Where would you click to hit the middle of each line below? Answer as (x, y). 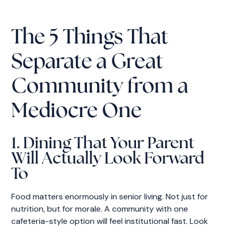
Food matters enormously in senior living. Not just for (110, 196)
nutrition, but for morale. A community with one (100, 209)
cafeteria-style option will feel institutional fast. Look (110, 221)
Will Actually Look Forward (108, 159)
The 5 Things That (90, 38)
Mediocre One (77, 112)
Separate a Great (87, 63)
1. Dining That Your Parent (103, 144)
